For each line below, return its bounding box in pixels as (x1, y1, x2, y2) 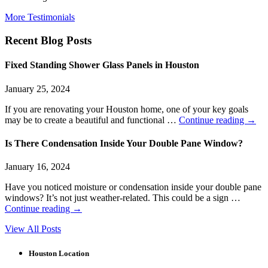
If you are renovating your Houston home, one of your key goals (5, 103, 248, 114)
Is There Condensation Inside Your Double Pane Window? (5, 138, 243, 148)
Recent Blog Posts (5, 34, 92, 47)
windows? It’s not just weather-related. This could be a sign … (5, 193, 240, 203)
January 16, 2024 (5, 162, 70, 172)
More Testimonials (5, 12, 75, 23)
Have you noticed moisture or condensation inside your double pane (5, 182, 261, 193)
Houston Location (29, 249, 89, 258)
